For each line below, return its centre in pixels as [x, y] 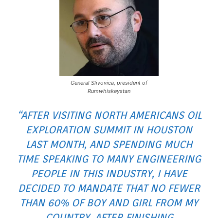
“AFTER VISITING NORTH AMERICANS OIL [109, 115]
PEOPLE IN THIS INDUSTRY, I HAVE [109, 173]
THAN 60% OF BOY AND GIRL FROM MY [109, 202]
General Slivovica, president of [109, 82]
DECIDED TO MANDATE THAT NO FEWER [109, 188]
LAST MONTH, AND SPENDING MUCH [109, 144]
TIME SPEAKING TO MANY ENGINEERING [109, 159]
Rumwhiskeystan [109, 91]
